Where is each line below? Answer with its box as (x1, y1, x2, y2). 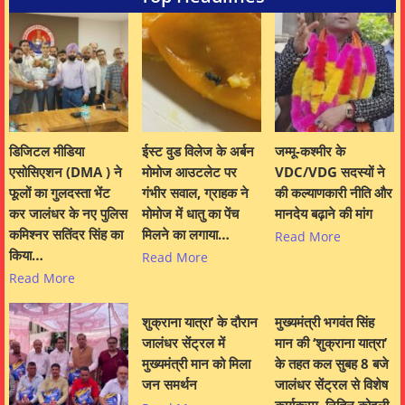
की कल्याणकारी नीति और (275, 183, 392, 202)
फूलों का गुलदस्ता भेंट (9, 183, 110, 202)
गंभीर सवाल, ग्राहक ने (142, 183, 249, 202)
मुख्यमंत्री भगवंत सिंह (275, 313, 374, 332)
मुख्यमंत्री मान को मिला (142, 354, 250, 373)
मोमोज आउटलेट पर (142, 162, 237, 181)
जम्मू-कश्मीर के (275, 141, 345, 160)
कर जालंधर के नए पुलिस (9, 203, 127, 222)
